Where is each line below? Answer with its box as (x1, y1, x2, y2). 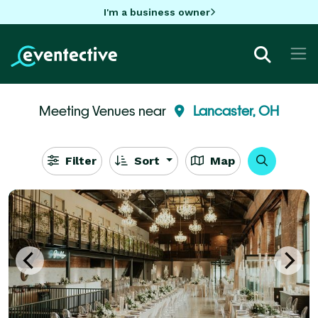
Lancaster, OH (193, 102, 279, 119)
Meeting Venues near (39, 102, 169, 119)
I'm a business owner (103, 6, 210, 18)
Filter (61, 153, 97, 168)
